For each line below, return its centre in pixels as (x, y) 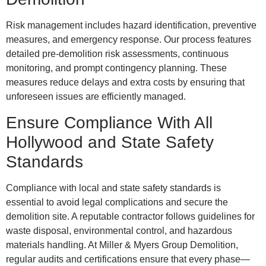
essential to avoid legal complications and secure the (117, 202)
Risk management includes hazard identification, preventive (131, 26)
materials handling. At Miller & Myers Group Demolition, (122, 245)
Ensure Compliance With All (109, 122)
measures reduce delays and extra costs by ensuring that (125, 83)
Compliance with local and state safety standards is (113, 188)
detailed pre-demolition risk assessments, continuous (117, 54)
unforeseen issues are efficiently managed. (96, 97)
